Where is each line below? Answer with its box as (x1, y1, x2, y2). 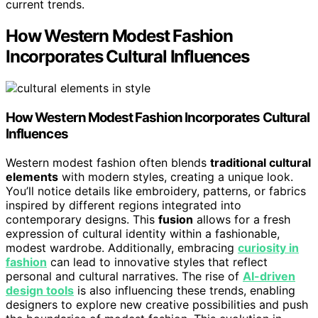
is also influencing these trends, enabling (74, 283, 295, 297)
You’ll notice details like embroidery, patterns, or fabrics (6, 183, 306, 198)
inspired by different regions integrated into (6, 197, 241, 212)
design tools (6, 283, 74, 297)
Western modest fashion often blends (6, 155, 210, 170)
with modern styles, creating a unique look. (58, 169, 293, 184)
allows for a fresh (193, 212, 290, 226)
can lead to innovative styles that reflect (47, 254, 268, 269)
